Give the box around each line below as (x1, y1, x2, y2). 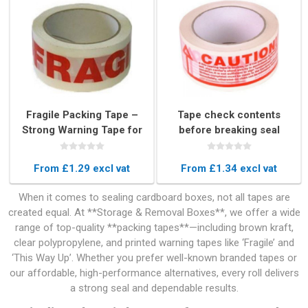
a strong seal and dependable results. (69, 281, 239, 294)
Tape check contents (177, 109, 281, 122)
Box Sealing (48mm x (30, 139, 134, 152)
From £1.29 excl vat (34, 162, 131, 175)
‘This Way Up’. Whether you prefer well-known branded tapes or (11, 251, 297, 264)
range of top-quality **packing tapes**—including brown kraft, (14, 221, 294, 234)
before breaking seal (178, 124, 280, 137)
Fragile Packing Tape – (25, 109, 138, 122)
